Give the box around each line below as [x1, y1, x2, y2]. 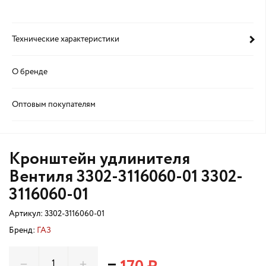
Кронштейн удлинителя [9, 147, 190, 172]
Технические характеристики [12, 35, 119, 43]
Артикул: [9, 210, 45, 218]
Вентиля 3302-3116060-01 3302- [9, 164, 243, 189]
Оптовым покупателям [12, 100, 96, 109]
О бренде [12, 68, 47, 76]
